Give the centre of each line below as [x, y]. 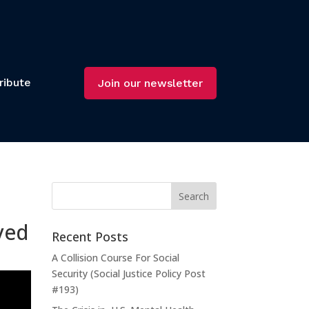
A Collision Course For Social [115, 258]
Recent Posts [90, 237]
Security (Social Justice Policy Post [128, 274]
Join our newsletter [150, 83]
